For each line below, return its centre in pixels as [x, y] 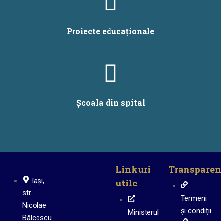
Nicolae [34, 205]
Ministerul [143, 212]
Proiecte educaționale [110, 31]
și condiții [196, 211]
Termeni [194, 199]
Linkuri [133, 169]
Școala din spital [110, 103]
